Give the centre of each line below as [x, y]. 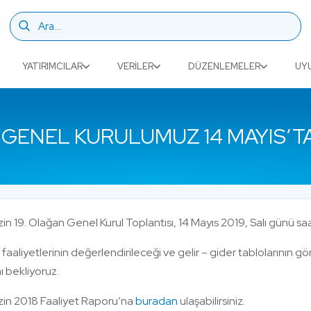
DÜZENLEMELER [224, 66]
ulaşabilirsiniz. [211, 301]
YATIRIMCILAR [52, 66]
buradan [157, 301]
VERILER [135, 66]
